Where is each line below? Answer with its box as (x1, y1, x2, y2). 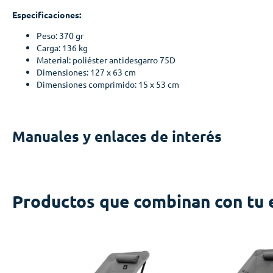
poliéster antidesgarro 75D (73, 54, 175, 65)
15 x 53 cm (138, 78, 179, 90)
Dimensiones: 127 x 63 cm (37, 66, 136, 77)
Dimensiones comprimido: (37, 78, 138, 90)
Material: (37, 54, 73, 65)
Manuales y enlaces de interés (12, 126, 222, 146)
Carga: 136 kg (37, 41, 88, 53)
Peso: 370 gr (37, 29, 83, 41)
